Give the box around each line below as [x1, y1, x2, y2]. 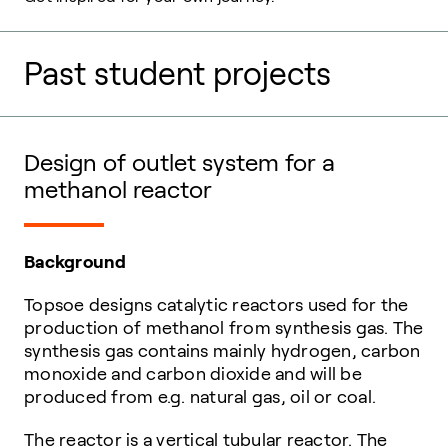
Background [24, 252, 127, 273]
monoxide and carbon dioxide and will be [24, 364, 362, 385]
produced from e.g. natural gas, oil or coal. [24, 387, 376, 408]
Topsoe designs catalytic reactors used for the [24, 295, 409, 316]
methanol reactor [24, 176, 212, 204]
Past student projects [24, 56, 331, 93]
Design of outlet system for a [24, 149, 335, 177]
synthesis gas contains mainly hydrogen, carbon [24, 341, 421, 362]
